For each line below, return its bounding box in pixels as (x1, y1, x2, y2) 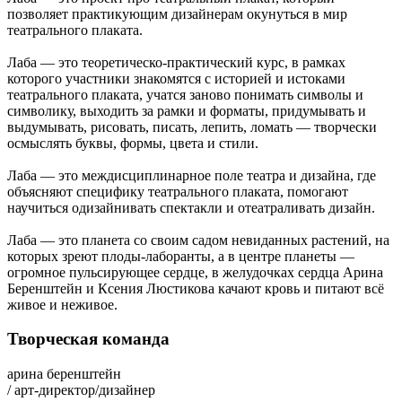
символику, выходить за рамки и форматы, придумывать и (7, 102, 366, 118)
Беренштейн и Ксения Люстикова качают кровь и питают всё (7, 280, 384, 296)
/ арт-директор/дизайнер (7, 382, 155, 398)
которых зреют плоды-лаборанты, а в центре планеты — (7, 248, 354, 264)
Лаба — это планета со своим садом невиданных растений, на (7, 232, 389, 248)
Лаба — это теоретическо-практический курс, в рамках (7, 54, 345, 70)
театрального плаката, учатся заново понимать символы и (7, 86, 363, 102)
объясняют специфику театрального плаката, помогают (7, 183, 348, 199)
